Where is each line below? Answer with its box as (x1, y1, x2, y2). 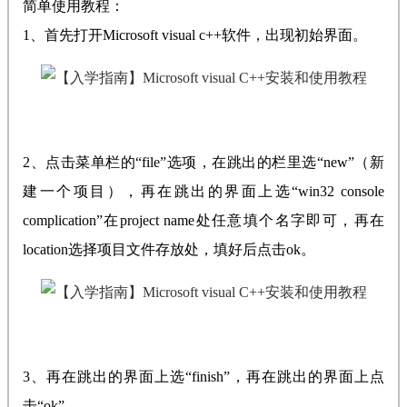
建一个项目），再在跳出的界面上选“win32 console (23, 184, 384, 200)
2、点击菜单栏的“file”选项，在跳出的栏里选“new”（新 (23, 154, 384, 171)
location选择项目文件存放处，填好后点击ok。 (23, 242, 315, 258)
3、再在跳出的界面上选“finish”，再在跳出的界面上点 (23, 369, 384, 385)
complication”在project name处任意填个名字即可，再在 (23, 213, 384, 229)
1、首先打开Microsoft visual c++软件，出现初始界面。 (23, 27, 367, 44)
